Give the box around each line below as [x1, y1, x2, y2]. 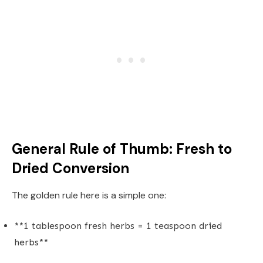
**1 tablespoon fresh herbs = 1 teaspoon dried [14, 220, 222, 231]
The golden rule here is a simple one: [12, 188, 166, 201]
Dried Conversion [12, 159, 129, 177]
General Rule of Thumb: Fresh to [12, 139, 232, 158]
